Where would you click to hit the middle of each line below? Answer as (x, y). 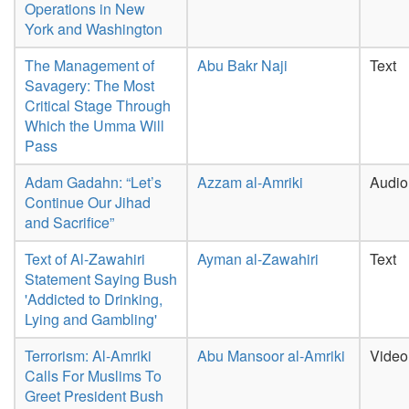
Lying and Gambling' (91, 319)
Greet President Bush (94, 396)
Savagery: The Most (89, 85)
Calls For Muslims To (93, 376)
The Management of (89, 65)
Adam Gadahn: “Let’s (93, 182)
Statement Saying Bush (101, 279)
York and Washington (94, 29)
